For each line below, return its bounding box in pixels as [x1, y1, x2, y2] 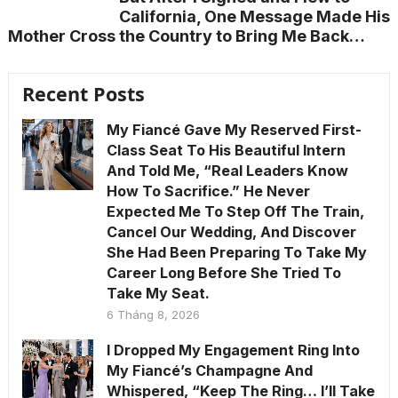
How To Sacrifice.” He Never [106, 181, 310, 200]
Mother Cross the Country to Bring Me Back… [7, 26, 365, 45]
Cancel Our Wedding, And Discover [106, 222, 356, 241]
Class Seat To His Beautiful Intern [106, 140, 346, 159]
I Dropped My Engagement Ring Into [106, 340, 360, 359]
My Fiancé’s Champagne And [106, 361, 313, 379]
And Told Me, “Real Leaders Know [106, 161, 348, 179]
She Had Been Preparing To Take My [106, 243, 367, 261]
